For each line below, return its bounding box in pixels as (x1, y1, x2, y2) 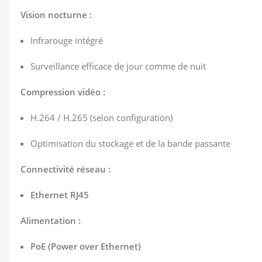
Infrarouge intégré (30, 35, 103, 46)
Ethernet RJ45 (30, 189, 89, 201)
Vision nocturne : (20, 9, 92, 20)
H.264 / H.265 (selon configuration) (30, 112, 173, 123)
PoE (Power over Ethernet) (30, 240, 141, 252)
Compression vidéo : (20, 86, 105, 98)
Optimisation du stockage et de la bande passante (30, 137, 230, 149)
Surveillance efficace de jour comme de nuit (30, 60, 206, 72)
